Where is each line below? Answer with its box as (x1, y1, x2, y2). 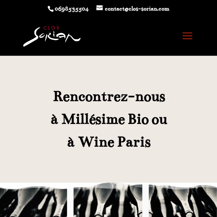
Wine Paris (78, 134, 150, 151)
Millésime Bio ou (62, 111, 167, 128)
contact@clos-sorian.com (105, 5, 170, 12)
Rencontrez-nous (52, 88, 165, 105)
